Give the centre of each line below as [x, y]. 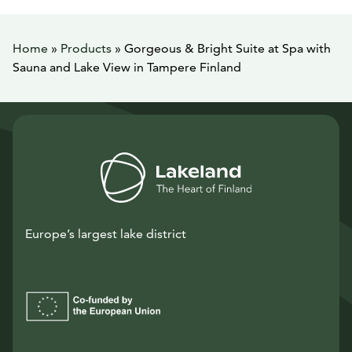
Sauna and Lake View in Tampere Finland [127, 67]
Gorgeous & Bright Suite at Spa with [227, 48]
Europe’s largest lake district [106, 234]
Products [86, 48]
